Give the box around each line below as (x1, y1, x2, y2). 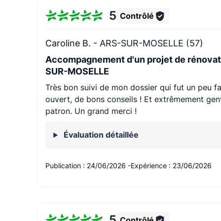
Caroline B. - (45, 38, 100, 49)
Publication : (45, 161, 87, 170)
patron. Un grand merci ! (45, 106, 137, 116)
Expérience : (131, 161, 173, 170)
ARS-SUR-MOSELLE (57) (100, 38, 204, 49)
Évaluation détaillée (62, 130, 139, 140)
